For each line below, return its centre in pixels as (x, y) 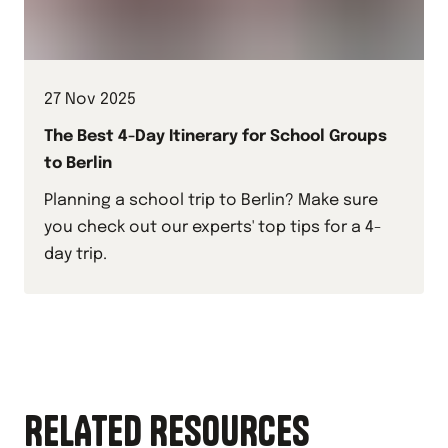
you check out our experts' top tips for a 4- (213, 227)
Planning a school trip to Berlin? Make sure (211, 200)
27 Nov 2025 (90, 99)
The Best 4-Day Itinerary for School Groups (215, 136)
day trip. (75, 254)
